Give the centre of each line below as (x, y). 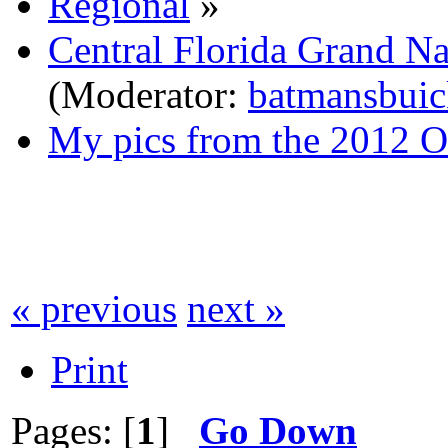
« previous (94, 308)
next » (236, 308)
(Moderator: (148, 94)
